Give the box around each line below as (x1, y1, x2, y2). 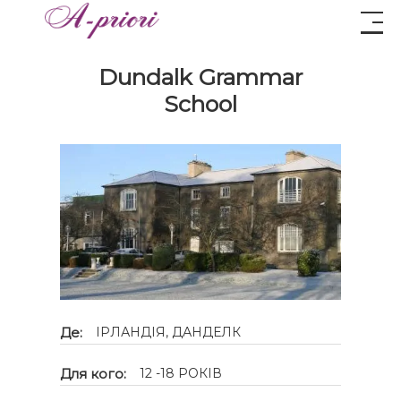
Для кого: (60, 364, 127, 382)
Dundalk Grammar (98, 63, 303, 90)
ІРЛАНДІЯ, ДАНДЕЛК (96, 323, 242, 340)
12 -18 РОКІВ (140, 364, 223, 381)
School (164, 90, 237, 117)
